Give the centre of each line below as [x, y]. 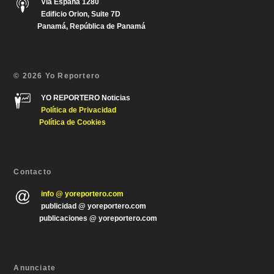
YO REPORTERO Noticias [86, 98]
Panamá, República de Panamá [80, 26]
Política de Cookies [73, 122]
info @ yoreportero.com [83, 194]
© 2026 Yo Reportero [57, 76]
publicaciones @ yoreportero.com [86, 218]
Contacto [33, 172]
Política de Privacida [77, 110]
